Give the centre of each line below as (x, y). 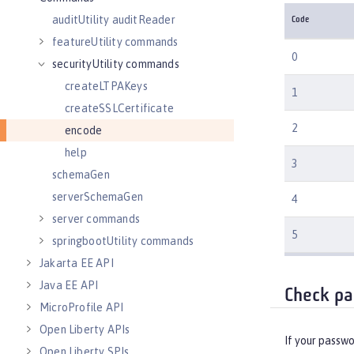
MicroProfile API (82, 307)
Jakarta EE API (77, 263)
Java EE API (69, 285)
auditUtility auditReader (114, 20)
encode (84, 130)
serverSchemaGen (98, 197)
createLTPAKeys (106, 86)
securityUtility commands (116, 64)
